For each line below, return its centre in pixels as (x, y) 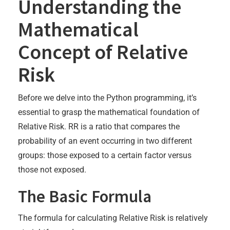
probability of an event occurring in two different (105, 141)
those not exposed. (52, 170)
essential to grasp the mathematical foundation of (109, 112)
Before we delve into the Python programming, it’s (107, 98)
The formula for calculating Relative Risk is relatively (113, 218)
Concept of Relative (103, 52)
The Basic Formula (85, 197)
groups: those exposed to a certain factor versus (105, 156)
